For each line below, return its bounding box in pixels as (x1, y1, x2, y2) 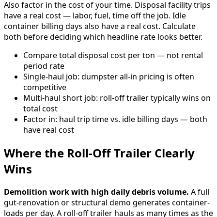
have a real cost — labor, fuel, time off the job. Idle (4, 10, 186, 21)
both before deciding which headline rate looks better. (4, 31, 202, 43)
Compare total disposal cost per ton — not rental (23, 50, 203, 61)
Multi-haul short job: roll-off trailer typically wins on (23, 93, 211, 104)
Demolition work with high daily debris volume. (4, 186, 189, 197)
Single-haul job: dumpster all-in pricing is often (23, 71, 194, 82)
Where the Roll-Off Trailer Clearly (4, 145, 195, 161)
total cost (23, 103, 58, 114)
